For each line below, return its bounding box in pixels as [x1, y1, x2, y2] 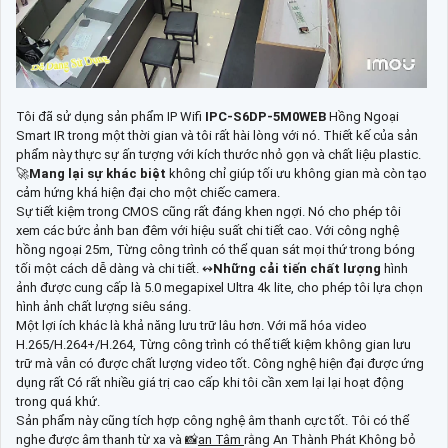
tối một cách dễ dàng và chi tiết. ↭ [16, 260, 213, 276]
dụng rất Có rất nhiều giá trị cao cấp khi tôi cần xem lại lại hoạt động [16, 374, 404, 390]
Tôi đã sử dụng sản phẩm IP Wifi [16, 108, 205, 124]
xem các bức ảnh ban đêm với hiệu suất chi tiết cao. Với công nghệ [16, 222, 399, 238]
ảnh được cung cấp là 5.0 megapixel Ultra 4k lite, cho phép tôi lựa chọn [16, 279, 423, 295]
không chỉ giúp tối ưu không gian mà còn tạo [169, 165, 427, 181]
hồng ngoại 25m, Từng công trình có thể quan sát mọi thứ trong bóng [16, 241, 415, 257]
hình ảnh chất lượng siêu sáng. [16, 298, 191, 314]
